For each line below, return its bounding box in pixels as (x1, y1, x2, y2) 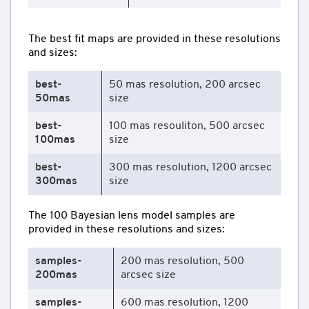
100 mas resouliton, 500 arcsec (109, 120, 265, 132)
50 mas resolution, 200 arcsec (109, 79, 261, 90)
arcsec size (121, 269, 176, 281)
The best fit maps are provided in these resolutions (28, 33, 281, 45)
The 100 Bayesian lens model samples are (28, 210, 235, 221)
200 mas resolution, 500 (121, 255, 244, 267)
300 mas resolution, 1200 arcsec (109, 161, 272, 173)
